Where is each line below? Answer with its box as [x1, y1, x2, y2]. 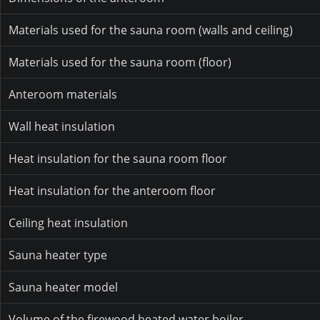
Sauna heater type [9, 247, 108, 264]
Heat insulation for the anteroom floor [9, 183, 216, 199]
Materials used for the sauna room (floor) [9, 54, 232, 71]
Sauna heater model [9, 279, 119, 296]
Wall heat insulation [9, 119, 116, 135]
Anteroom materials [9, 86, 118, 103]
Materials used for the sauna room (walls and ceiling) [9, 22, 294, 39]
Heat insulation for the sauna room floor [9, 151, 228, 167]
